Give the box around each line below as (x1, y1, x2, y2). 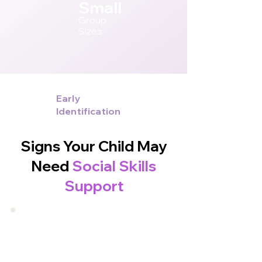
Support (64, 177, 123, 195)
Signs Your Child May (20, 137, 167, 155)
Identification (56, 105, 121, 117)
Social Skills (72, 157, 156, 175)
